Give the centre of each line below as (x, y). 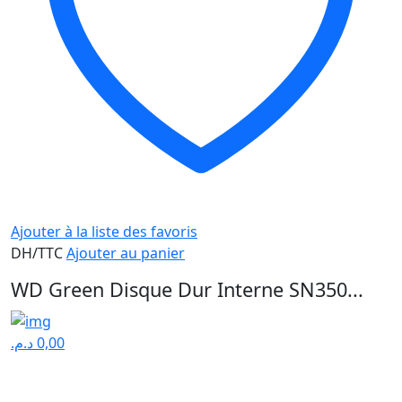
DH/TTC (39, 253)
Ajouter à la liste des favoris (104, 232)
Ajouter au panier (126, 253)
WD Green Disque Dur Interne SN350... (187, 290)
